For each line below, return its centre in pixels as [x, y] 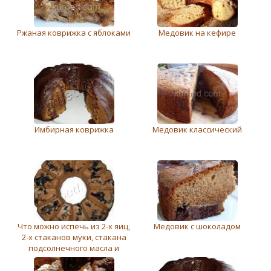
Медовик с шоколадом [197, 226]
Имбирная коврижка [74, 129]
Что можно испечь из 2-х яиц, [74, 226]
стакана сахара [74, 259]
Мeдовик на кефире [197, 32]
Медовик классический [197, 129]
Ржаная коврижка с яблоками [74, 32]
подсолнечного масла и [74, 248]
